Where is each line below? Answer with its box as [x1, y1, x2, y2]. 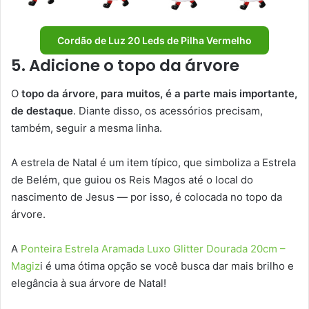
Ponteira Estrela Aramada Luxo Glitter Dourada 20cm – [21, 241, 286, 255]
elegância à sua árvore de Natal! [11, 276, 166, 290]
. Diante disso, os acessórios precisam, [73, 103, 263, 117]
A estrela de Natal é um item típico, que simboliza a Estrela [11, 155, 296, 169]
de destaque [11, 103, 73, 117]
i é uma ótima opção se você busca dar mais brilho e [40, 259, 294, 272]
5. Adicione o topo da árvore [11, 54, 239, 77]
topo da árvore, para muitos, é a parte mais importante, [19, 86, 297, 100]
